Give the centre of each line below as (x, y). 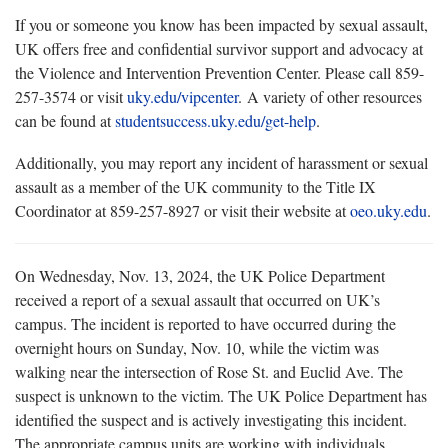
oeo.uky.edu (388, 210)
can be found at (65, 120)
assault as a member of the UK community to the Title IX (195, 186)
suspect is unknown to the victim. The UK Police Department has (221, 395)
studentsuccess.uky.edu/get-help (215, 120)
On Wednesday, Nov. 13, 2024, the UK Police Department (200, 275)
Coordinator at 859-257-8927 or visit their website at (182, 210)
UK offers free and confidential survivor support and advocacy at (219, 48)
